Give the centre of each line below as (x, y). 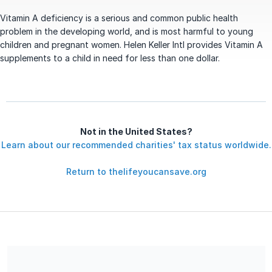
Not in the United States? (136, 131)
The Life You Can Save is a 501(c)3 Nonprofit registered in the (136, 252)
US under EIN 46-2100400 (59, 265)
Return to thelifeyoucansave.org (136, 172)
